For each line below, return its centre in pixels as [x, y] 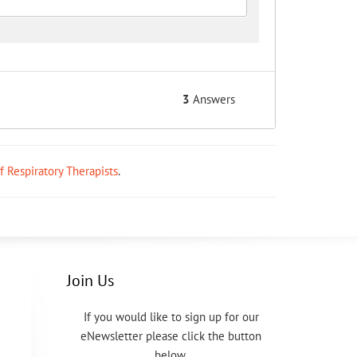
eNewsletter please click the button [171, 336]
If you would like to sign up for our [171, 317]
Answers [212, 99]
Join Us [90, 280]
